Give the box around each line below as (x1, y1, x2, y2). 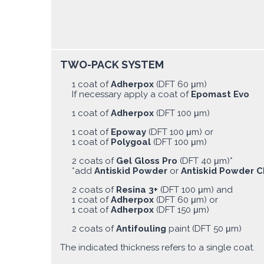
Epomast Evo (191, 88, 249, 100)
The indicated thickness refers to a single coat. (60, 242, 255, 253)
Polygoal (111, 136, 153, 147)
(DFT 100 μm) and (158, 184, 233, 195)
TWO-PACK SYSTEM (60, 58, 164, 71)
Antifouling (116, 223, 166, 234)
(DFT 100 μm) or (148, 126, 213, 137)
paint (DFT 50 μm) (166, 223, 242, 234)
